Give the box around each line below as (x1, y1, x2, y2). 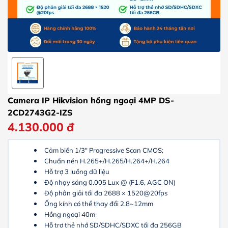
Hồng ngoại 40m (44, 210, 95, 218)
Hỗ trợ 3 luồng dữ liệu (44, 167, 109, 176)
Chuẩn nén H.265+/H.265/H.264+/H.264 (44, 156, 169, 165)
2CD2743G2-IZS (8, 107, 73, 118)
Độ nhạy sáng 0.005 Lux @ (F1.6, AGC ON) (44, 178, 176, 186)
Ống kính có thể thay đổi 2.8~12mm (44, 199, 153, 208)
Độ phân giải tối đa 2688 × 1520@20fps (44, 188, 167, 197)
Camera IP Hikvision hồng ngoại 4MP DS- (8, 95, 174, 105)
